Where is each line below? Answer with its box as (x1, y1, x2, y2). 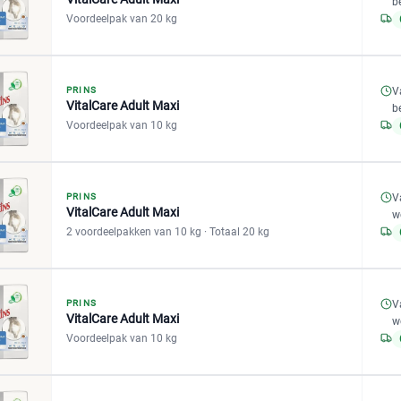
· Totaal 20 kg (204, 226, 269, 238)
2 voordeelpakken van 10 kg (66, 226, 204, 238)
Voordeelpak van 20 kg (66, 13, 177, 25)
